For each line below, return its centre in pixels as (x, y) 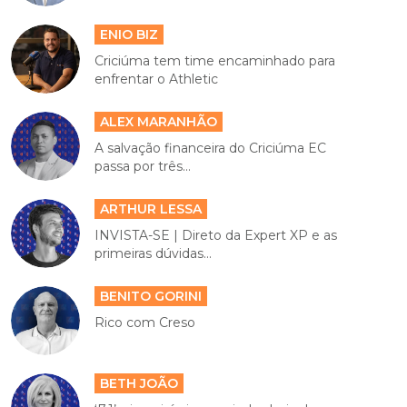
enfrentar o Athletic (157, 79)
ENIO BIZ (129, 34)
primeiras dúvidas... (154, 253)
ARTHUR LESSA (151, 208)
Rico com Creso (145, 322)
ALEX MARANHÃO (159, 121)
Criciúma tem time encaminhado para (215, 60)
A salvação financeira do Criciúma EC (211, 148)
